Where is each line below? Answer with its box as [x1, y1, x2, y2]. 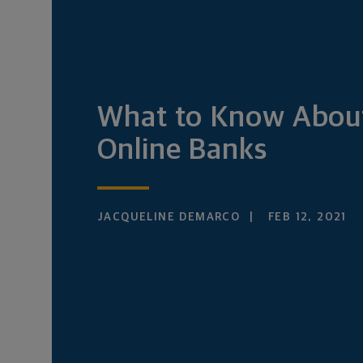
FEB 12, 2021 [263, 211, 347, 223]
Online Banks [97, 136, 267, 165]
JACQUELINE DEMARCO [97, 211, 241, 223]
